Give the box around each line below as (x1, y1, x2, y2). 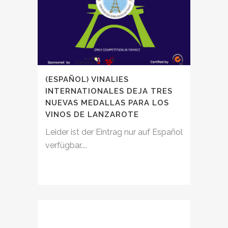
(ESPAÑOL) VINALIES (45, 74, 129, 84)
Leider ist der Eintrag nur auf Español (45, 127, 183, 137)
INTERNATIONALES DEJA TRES (45, 86, 173, 96)
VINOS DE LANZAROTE (45, 109, 139, 119)
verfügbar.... (45, 140, 87, 150)
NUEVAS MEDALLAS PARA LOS (45, 98, 169, 107)
